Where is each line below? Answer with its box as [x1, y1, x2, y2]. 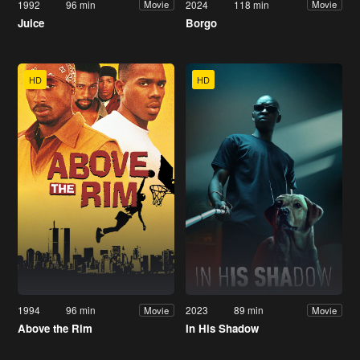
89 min [234, 303, 264, 317]
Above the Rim [18, 321, 92, 337]
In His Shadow [186, 321, 259, 337]
